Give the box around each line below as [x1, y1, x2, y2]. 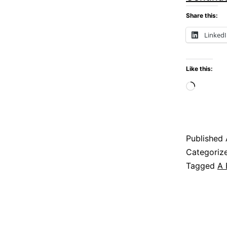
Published [186, 133, 225, 143]
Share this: [186, 11, 218, 19]
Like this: [186, 64, 213, 72]
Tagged [186, 160, 217, 171]
